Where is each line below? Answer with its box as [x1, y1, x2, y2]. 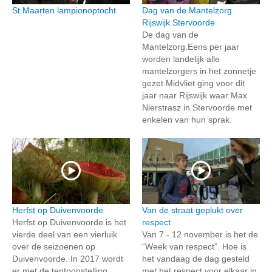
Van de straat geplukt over [142, 205, 243, 215]
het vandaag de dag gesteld [142, 254, 250, 263]
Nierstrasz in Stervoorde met [142, 102, 252, 112]
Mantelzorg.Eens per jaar [142, 41, 239, 52]
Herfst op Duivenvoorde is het [12, 217, 126, 227]
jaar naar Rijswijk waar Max [142, 90, 247, 100]
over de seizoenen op [12, 242, 95, 251]
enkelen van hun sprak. [142, 114, 232, 124]
